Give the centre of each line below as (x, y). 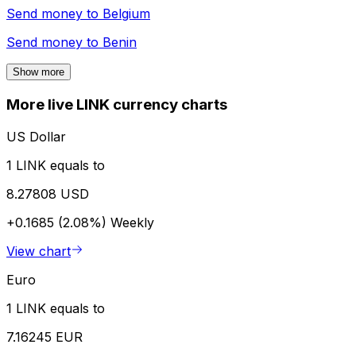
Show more (39, 72)
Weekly (132, 222)
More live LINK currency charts (117, 105)
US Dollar (36, 136)
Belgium (126, 14)
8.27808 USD (48, 193)
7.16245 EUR (44, 337)
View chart (39, 251)
